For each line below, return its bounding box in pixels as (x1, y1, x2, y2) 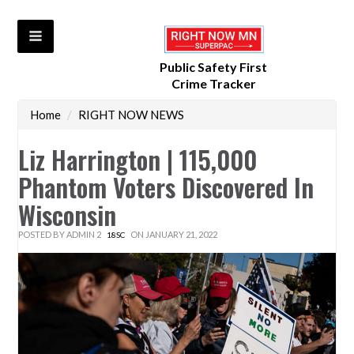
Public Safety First (160, 59, 268, 75)
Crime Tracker (171, 76, 256, 92)
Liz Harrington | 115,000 (18, 141, 258, 179)
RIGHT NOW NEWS (78, 107, 185, 122)
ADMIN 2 (66, 229, 102, 240)
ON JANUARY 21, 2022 (129, 229, 218, 240)
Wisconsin (18, 196, 117, 234)
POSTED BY (18, 229, 67, 240)
